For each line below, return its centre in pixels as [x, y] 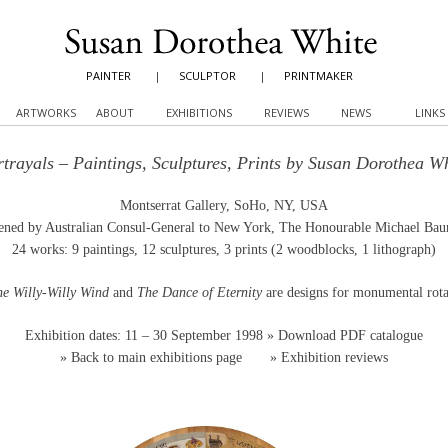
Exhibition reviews [334, 357]
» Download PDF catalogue [345, 335]
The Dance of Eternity [199, 292]
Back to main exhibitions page [156, 357]
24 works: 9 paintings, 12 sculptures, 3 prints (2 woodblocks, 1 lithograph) [224, 249]
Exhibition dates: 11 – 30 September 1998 [146, 335]
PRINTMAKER [318, 75]
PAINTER [108, 75]
